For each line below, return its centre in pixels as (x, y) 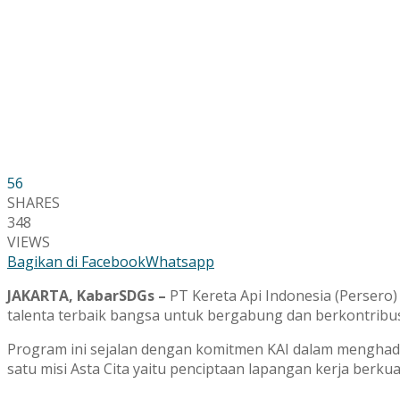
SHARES (33, 202)
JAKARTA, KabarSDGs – (88, 295)
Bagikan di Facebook (76, 261)
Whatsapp (180, 261)
